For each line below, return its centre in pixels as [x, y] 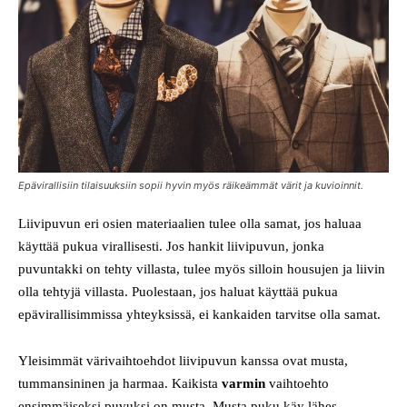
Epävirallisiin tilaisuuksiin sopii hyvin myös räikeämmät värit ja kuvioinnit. [191, 185]
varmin [243, 383]
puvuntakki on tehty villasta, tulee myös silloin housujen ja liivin [202, 268]
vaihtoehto [297, 383]
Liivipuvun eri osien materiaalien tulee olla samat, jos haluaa [190, 223]
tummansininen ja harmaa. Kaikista [120, 383]
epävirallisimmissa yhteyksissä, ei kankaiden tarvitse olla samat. [199, 314]
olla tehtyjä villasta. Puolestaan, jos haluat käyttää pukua [178, 291]
